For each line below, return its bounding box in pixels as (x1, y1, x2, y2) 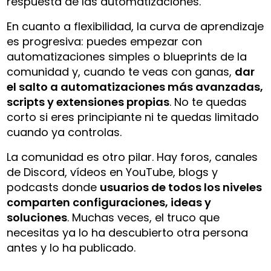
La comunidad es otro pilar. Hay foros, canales (7, 149, 258, 165)
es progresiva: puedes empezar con (7, 33, 203, 49)
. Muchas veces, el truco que (67, 209, 220, 225)
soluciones (7, 209, 68, 225)
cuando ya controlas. (7, 124, 122, 140)
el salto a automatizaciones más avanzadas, (7, 79, 264, 94)
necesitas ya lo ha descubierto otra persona (7, 224, 249, 240)
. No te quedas (169, 94, 247, 109)
